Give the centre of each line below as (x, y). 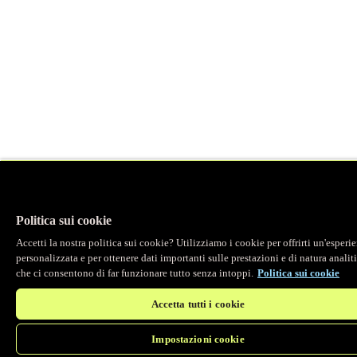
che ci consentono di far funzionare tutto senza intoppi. (135, 273)
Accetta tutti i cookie (198, 304)
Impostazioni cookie (198, 339)
